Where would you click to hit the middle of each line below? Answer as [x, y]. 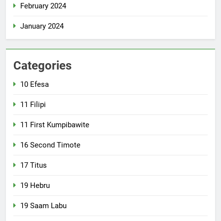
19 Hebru [35, 185]
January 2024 [42, 26]
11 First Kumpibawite [55, 125]
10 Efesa [35, 84]
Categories [42, 65]
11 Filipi [33, 104]
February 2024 [43, 6]
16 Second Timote [50, 145]
